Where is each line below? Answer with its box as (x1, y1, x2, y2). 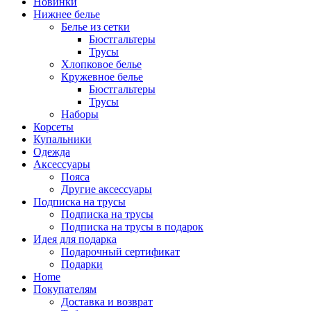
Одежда (33, 145, 70, 158)
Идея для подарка (33, 233, 117, 245)
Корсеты (33, 120, 74, 133)
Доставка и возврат (61, 295, 153, 308)
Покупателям (33, 283, 96, 295)
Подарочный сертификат (61, 245, 180, 258)
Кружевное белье (61, 70, 143, 83)
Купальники (33, 133, 92, 145)
